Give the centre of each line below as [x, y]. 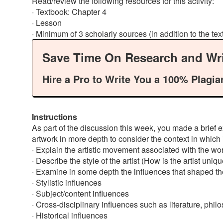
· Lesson [47, 23]
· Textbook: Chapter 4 [69, 12]
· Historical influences [70, 215]
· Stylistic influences [67, 182]
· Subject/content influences [80, 193]
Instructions [55, 117]
